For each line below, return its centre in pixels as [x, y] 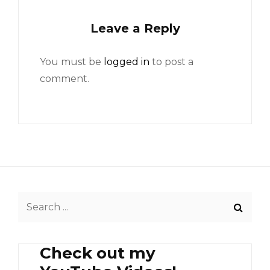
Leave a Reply [135, 29]
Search [34, 200]
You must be [72, 62]
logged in [127, 62]
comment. [64, 79]
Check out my [98, 253]
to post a [171, 62]
